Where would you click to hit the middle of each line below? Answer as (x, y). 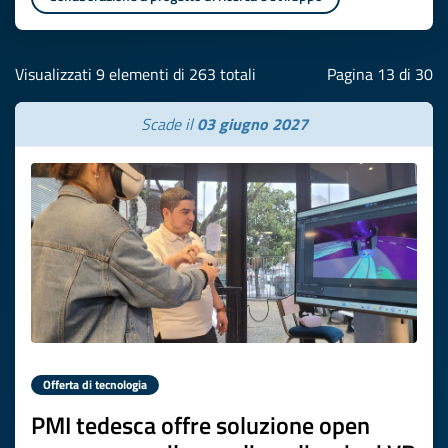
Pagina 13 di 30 (380, 74)
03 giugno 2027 (252, 124)
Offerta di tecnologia (95, 384)
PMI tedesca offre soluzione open (200, 425)
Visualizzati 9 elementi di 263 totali (135, 74)
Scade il (168, 124)
